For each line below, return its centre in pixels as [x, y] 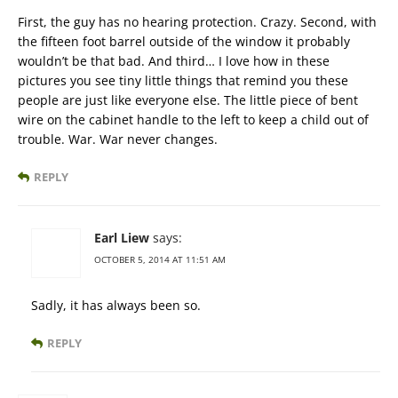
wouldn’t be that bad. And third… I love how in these [174, 60]
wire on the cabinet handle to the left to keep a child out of [193, 119]
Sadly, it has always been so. [116, 305]
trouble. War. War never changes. [118, 139]
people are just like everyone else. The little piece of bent [188, 99]
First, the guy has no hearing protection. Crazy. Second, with [197, 21]
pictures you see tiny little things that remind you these [183, 80]
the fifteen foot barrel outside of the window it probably [184, 41]
